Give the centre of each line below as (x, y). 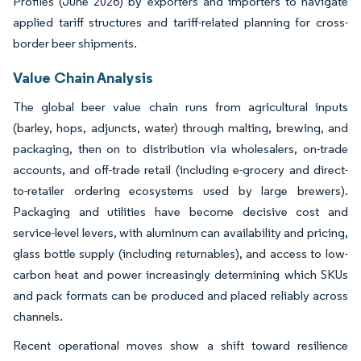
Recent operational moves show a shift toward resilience (180, 346)
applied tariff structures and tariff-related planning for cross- (180, 23)
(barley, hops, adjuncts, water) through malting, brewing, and (180, 128)
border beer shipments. (75, 44)
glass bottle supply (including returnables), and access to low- (180, 254)
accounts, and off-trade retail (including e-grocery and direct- (180, 170)
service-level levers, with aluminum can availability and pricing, (180, 233)
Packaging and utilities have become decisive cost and (180, 212)
